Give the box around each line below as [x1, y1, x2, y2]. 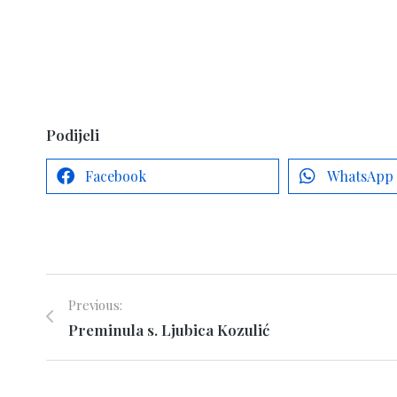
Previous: [68, 296, 122, 314]
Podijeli [46, 125, 99, 144]
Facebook [85, 167, 146, 185]
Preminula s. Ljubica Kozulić [68, 320, 269, 339]
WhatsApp [327, 167, 394, 185]
